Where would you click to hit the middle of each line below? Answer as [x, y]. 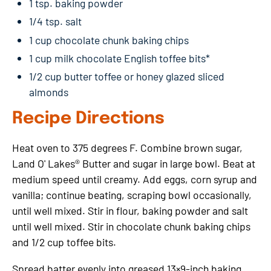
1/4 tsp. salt [55, 21]
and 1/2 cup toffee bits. [64, 242]
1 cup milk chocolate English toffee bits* [119, 58]
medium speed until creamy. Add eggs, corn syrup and [135, 179]
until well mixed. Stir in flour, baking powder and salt [130, 210]
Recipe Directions [88, 119]
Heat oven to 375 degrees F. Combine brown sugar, [127, 147]
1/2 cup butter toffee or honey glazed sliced [127, 77]
